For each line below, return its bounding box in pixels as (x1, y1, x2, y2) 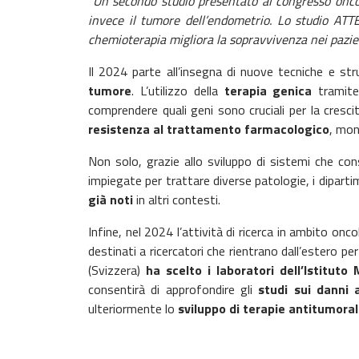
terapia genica (224, 81, 313, 100)
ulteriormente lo (88, 299, 175, 318)
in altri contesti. (133, 190, 220, 209)
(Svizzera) (88, 260, 147, 280)
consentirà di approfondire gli (88, 280, 259, 299)
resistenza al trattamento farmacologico (88, 119, 329, 139)
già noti (88, 190, 133, 209)
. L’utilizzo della (131, 81, 224, 100)
